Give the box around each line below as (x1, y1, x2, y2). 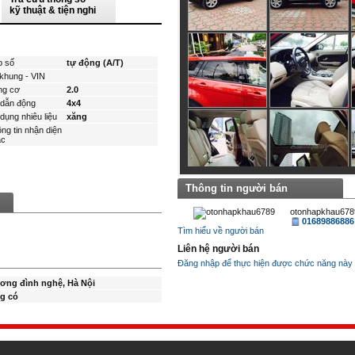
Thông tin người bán (185, 182, 288, 194)
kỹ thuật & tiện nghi (10, 5, 96, 16)
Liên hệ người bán (177, 243, 259, 254)
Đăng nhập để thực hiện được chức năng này (177, 258, 353, 268)
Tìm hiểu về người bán (177, 226, 264, 235)
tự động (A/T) (67, 58, 124, 67)
